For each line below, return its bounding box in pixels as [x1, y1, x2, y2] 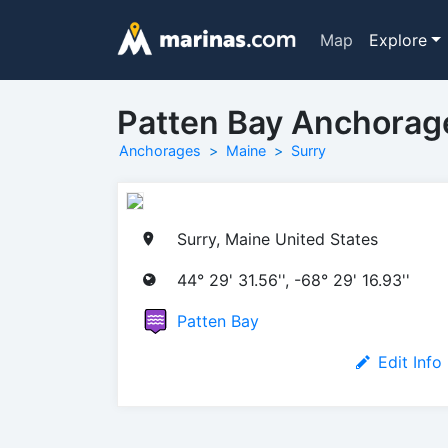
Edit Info [378, 351, 442, 372]
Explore [368, 30, 427, 50]
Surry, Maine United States [177, 228, 378, 249]
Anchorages [119, 142, 201, 159]
